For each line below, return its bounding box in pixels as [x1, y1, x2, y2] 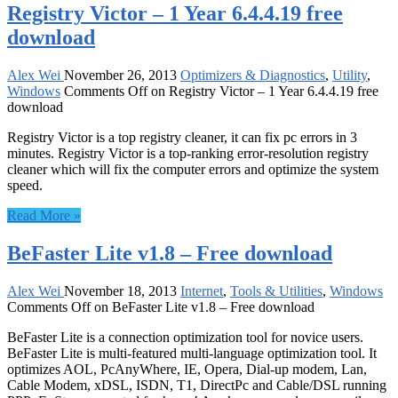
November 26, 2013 [64, 67, 177, 83]
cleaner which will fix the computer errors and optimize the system [7, 161, 378, 177]
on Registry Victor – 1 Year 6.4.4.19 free [147, 83, 378, 99]
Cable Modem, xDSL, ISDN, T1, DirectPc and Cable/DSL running [7, 377, 386, 393]
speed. [7, 177, 43, 193]
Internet [180, 283, 223, 298]
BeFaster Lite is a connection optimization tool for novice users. [7, 329, 363, 345]
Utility [332, 67, 367, 83]
